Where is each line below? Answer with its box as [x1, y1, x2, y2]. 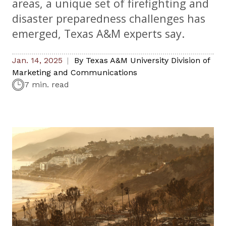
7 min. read [24, 80, 69, 90]
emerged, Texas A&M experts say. [12, 26, 185, 41]
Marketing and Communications [12, 68, 137, 78]
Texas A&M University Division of [86, 55, 210, 66]
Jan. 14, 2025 [12, 55, 63, 66]
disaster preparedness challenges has [12, 11, 205, 26]
